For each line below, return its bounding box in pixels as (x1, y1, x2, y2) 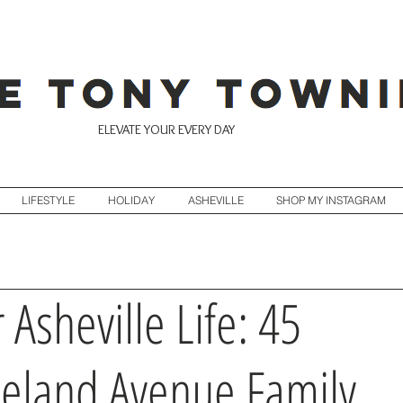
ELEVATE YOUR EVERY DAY (98, 121, 235, 138)
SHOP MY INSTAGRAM (276, 193, 386, 207)
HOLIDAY (107, 193, 155, 207)
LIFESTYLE (21, 193, 75, 207)
